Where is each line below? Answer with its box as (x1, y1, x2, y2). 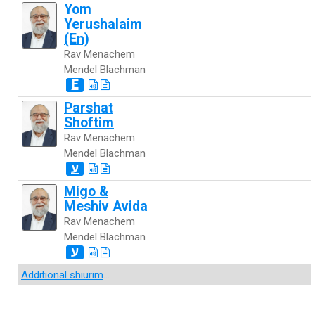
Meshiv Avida (64, 198, 148, 215)
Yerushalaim (64, 16, 142, 33)
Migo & (64, 184, 108, 200)
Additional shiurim (21, 269, 103, 282)
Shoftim (64, 115, 114, 131)
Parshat (64, 100, 113, 117)
